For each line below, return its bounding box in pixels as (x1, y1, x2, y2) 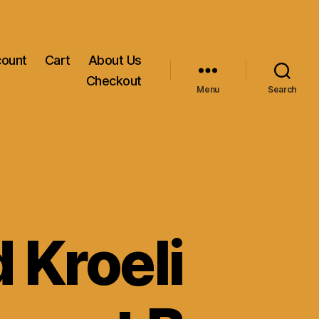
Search (267, 83, 298, 95)
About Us (88, 52, 142, 68)
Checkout (85, 73, 142, 88)
